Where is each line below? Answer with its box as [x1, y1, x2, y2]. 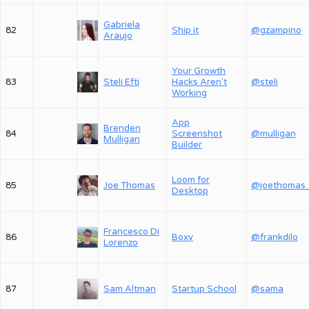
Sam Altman [103, 283, 156, 295]
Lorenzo [103, 237, 138, 248]
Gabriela [103, 19, 140, 30]
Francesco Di [103, 226, 159, 237]
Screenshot [172, 128, 222, 139]
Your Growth [172, 66, 226, 77]
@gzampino [251, 25, 301, 36]
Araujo [103, 30, 132, 41]
